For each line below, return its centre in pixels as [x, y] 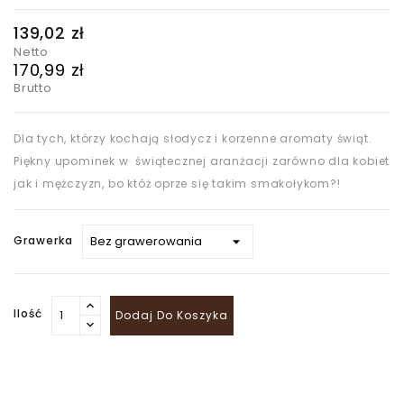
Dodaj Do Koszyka [172, 315]
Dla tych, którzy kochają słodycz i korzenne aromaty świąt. [193, 138]
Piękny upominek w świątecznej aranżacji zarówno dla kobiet [202, 161]
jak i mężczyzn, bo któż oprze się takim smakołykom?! [177, 184]
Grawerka [43, 240]
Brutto [33, 88]
